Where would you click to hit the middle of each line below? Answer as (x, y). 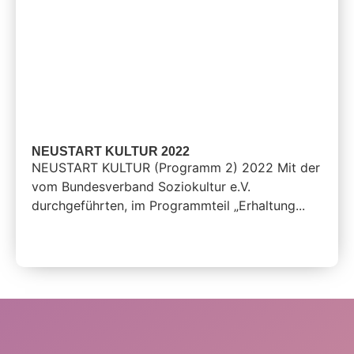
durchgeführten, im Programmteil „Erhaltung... (168, 206)
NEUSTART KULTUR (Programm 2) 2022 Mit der (176, 168)
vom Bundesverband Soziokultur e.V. (141, 187)
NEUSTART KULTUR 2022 (111, 152)
